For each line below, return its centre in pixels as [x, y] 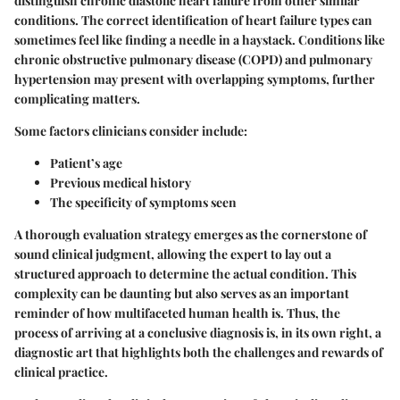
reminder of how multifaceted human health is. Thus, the [177, 313]
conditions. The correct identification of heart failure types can [193, 21]
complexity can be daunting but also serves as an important [182, 294]
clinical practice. [61, 372]
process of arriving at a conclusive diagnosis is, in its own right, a [198, 333]
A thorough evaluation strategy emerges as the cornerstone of [191, 235]
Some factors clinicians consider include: [131, 131]
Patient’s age [86, 163]
